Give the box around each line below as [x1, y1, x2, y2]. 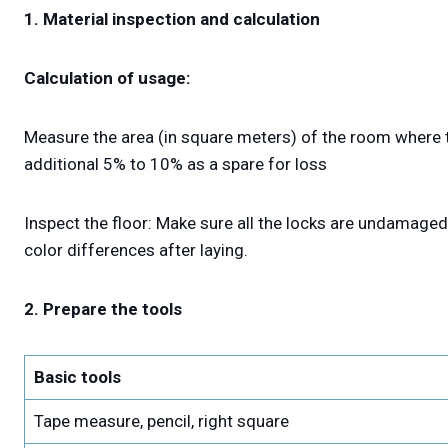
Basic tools [33, 367, 121, 388]
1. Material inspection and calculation [24, 9, 320, 30]
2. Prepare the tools [24, 299, 182, 320]
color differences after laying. [24, 240, 248, 261]
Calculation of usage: [24, 68, 190, 89]
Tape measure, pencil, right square [33, 411, 289, 432]
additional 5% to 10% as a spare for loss [24, 154, 327, 175]
